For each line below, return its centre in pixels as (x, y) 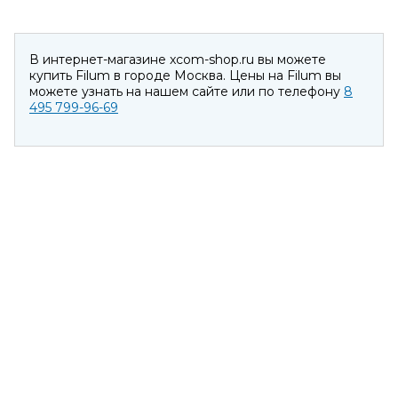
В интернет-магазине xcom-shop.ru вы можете (178, 60)
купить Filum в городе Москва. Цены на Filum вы (185, 76)
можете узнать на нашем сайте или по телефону (187, 92)
